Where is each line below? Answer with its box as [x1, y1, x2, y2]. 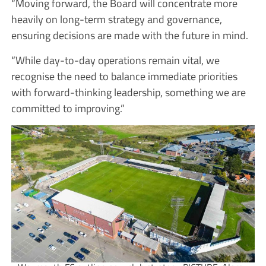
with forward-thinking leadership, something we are [11, 84, 246, 101]
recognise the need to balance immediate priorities [11, 68, 237, 85]
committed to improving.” [11, 100, 125, 117]
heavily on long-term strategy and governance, [11, 11, 222, 28]
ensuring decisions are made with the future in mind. [11, 27, 248, 44]
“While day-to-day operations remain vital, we [11, 52, 220, 69]
